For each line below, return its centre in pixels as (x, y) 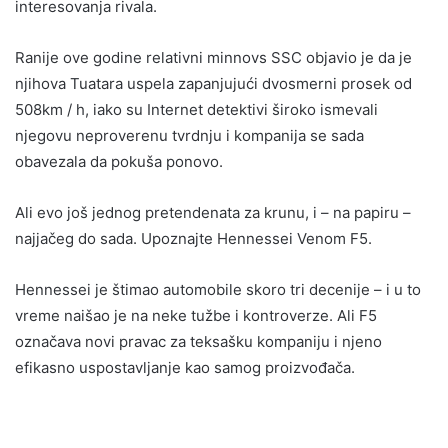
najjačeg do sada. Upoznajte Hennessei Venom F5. (193, 239)
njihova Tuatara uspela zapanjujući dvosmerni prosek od (213, 84)
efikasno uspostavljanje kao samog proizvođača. (185, 368)
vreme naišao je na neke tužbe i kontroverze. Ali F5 (196, 316)
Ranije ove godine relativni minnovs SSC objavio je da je (213, 58)
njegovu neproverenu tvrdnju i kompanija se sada (189, 136)
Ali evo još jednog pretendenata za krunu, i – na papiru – (213, 213)
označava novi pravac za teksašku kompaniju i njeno (198, 342)
